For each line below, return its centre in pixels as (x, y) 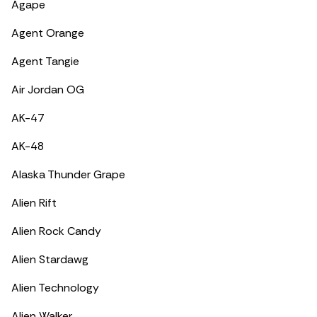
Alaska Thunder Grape (68, 174)
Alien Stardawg (50, 259)
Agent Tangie (45, 61)
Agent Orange (48, 33)
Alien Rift (34, 203)
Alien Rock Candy (56, 231)
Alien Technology (55, 288)
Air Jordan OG (48, 90)
